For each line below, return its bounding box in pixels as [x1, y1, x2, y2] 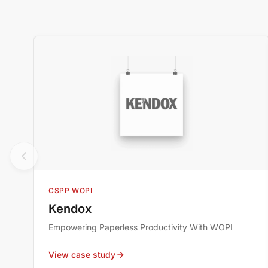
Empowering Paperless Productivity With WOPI [48, 222, 233, 233]
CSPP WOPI [48, 186, 93, 196]
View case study [48, 249, 115, 260]
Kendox [48, 202, 92, 217]
